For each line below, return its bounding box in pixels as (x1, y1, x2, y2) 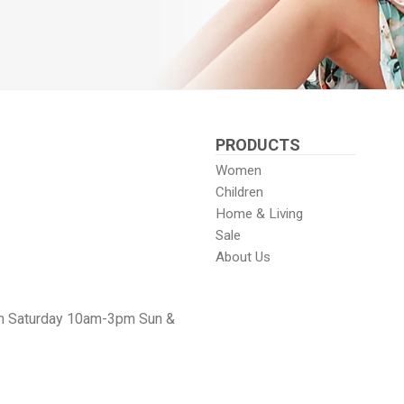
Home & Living (216, 205, 303, 222)
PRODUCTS (216, 134, 300, 154)
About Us (216, 248, 271, 265)
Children (216, 183, 263, 200)
